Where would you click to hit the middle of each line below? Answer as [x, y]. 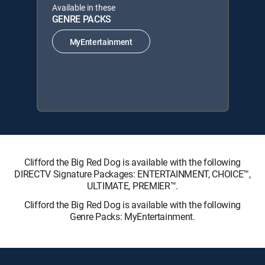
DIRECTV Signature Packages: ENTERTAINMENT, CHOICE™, [132, 174]
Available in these [83, 7]
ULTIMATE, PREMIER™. [132, 186]
